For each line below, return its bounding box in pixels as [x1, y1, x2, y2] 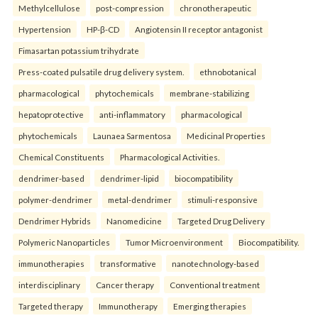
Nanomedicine [106, 215, 162, 226]
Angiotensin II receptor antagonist [135, 23, 263, 34]
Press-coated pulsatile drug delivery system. [18, 66, 184, 77]
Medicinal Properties [187, 130, 265, 141]
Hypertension [18, 23, 71, 34]
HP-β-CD [87, 23, 119, 34]
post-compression [96, 2, 164, 13]
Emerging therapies [173, 300, 246, 311]
